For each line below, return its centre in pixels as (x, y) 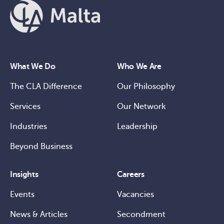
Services (25, 106)
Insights (24, 174)
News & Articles (39, 214)
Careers (131, 174)
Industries (28, 126)
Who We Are (139, 66)
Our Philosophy (146, 86)
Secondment (141, 214)
